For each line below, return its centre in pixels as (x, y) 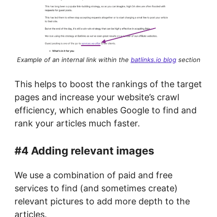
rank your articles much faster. (77, 123)
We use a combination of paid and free (93, 175)
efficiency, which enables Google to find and (106, 110)
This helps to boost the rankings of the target (108, 84)
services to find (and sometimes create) (96, 188)
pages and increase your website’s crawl (97, 97)
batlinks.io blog (153, 59)
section (188, 59)
